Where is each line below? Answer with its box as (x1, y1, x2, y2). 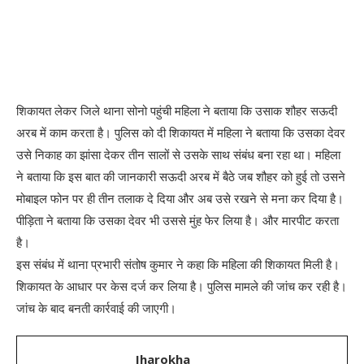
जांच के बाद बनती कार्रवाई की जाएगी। (16, 299, 176, 316)
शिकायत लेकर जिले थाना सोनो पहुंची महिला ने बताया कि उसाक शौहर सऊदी (16, 102, 337, 119)
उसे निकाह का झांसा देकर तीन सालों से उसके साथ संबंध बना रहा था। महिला (16, 145, 340, 162)
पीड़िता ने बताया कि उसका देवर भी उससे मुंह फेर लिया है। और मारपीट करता (16, 211, 339, 228)
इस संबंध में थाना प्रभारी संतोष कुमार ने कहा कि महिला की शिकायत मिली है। (16, 255, 340, 272)
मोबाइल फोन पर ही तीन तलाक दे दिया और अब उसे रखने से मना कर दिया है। (16, 189, 344, 206)
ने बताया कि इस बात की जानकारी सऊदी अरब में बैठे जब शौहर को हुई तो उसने (16, 167, 345, 184)
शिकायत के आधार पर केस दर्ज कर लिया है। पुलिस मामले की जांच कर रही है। (16, 277, 347, 294)
